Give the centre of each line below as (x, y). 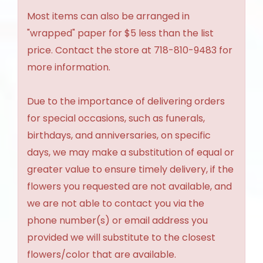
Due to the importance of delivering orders (126, 101)
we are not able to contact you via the (116, 203)
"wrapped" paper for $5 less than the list (120, 33)
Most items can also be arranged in (108, 16)
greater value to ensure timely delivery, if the (130, 169)
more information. (69, 67)
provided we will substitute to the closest (121, 237)
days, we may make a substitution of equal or (131, 152)
